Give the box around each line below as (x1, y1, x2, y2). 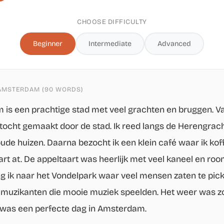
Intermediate (88, 39, 131, 48)
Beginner (33, 39, 62, 48)
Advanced (157, 39, 191, 48)
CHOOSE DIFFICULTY (77, 17, 147, 26)
